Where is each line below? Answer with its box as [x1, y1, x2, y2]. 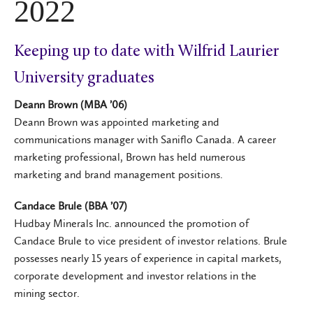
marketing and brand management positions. [14, 167, 223, 181]
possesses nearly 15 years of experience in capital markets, [14, 251, 282, 265]
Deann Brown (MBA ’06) [14, 97, 127, 111]
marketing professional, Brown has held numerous [14, 150, 245, 163]
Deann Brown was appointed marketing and [14, 115, 219, 129]
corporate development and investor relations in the [14, 268, 256, 282]
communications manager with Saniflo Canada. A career [14, 132, 276, 146]
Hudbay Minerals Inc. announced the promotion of [14, 216, 249, 230]
